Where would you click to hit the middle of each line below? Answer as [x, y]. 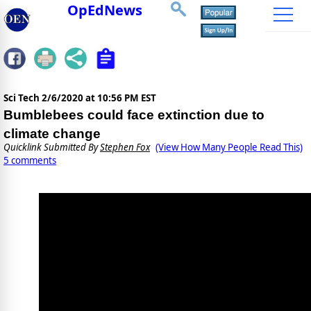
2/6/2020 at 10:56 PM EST [99, 98]
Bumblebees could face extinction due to [134, 115]
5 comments [30, 161]
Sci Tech [23, 98]
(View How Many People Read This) [229, 148]
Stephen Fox [125, 148]
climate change [52, 134]
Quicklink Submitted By [52, 148]
